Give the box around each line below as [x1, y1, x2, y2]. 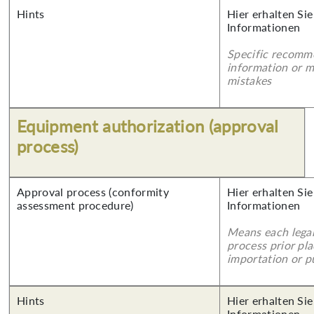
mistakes [227, 74, 272, 87]
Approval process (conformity [17, 185, 169, 198]
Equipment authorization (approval [17, 116, 279, 136]
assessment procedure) [17, 198, 134, 212]
